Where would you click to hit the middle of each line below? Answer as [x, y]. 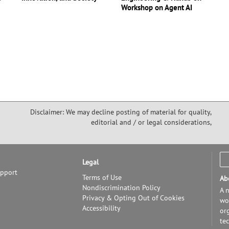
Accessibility [101, 208]
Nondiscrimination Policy [121, 188]
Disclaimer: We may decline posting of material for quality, [121, 112]
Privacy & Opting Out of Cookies [133, 198]
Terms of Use [102, 177]
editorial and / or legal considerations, [151, 122]
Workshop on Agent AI [156, 7]
